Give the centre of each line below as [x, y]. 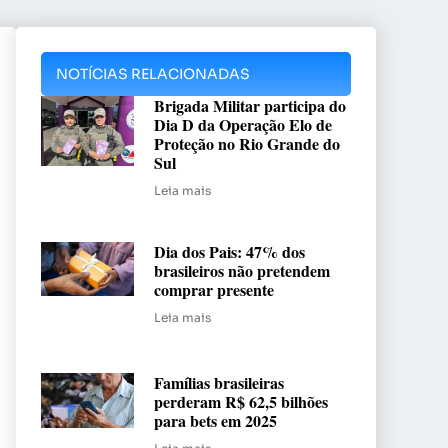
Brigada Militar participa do [250, 106]
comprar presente [214, 290]
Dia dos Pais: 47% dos [229, 252]
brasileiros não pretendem [242, 271]
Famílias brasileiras [219, 382]
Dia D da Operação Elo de [243, 125]
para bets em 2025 [215, 420]
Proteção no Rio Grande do [247, 144]
